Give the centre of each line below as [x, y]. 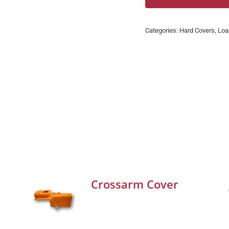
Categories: [162, 30]
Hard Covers [197, 30]
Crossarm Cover [135, 184]
